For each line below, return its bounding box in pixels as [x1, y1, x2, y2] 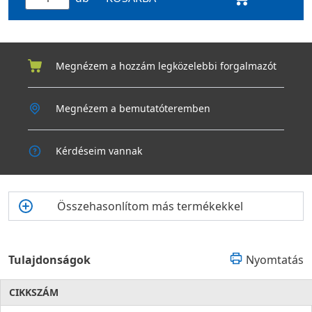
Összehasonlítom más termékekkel [56, 198, 243, 214]
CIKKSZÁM [9, 285, 58, 299]
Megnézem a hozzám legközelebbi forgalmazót [56, 58, 276, 72]
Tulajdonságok [8, 251, 91, 267]
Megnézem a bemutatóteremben [56, 101, 210, 115]
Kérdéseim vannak [56, 143, 142, 157]
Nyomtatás [246, 251, 304, 267]
